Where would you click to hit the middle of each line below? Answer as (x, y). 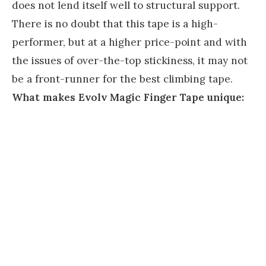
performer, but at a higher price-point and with (129, 42)
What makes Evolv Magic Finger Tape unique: (128, 97)
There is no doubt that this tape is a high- (115, 23)
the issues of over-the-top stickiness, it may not (130, 60)
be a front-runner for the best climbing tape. (122, 79)
